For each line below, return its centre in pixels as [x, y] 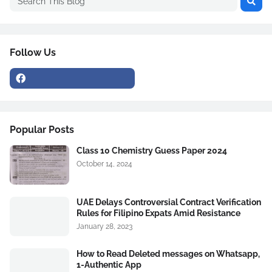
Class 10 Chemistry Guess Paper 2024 [152, 151]
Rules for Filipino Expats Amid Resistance [158, 213]
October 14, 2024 [104, 164]
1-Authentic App [109, 265]
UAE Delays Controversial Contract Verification [169, 202]
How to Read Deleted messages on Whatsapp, [168, 254]
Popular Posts [42, 130]
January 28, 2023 [104, 226]
